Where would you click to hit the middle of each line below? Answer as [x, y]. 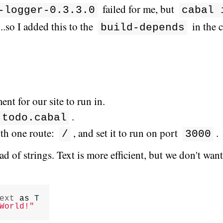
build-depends [143, 28]
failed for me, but [138, 9]
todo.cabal [34, 118]
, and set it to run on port [127, 133]
